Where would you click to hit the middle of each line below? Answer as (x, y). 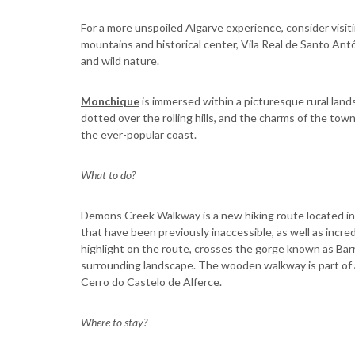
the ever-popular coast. (139, 134)
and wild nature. (120, 61)
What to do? (108, 175)
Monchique (110, 101)
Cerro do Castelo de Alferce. (151, 282)
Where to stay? (114, 322)
